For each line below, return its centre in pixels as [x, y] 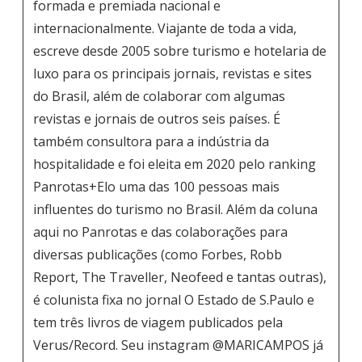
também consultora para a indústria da [151, 141]
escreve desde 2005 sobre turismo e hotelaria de [179, 51]
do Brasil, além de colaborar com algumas [159, 96]
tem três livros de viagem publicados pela [158, 322]
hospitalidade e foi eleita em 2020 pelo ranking [174, 164]
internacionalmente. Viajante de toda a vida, [164, 28]
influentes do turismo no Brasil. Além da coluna [175, 209]
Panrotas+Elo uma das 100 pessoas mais [156, 186]
